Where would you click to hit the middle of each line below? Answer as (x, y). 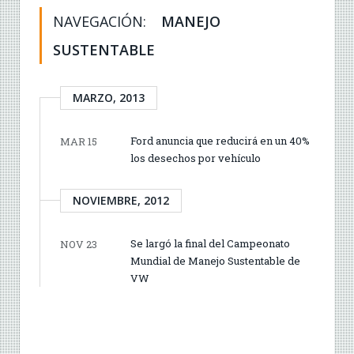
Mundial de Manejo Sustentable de (215, 260)
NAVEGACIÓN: (102, 21)
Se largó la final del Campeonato (210, 243)
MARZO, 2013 (109, 97)
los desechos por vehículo (196, 158)
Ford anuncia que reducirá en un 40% (220, 140)
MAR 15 (79, 141)
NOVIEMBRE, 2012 (121, 200)
